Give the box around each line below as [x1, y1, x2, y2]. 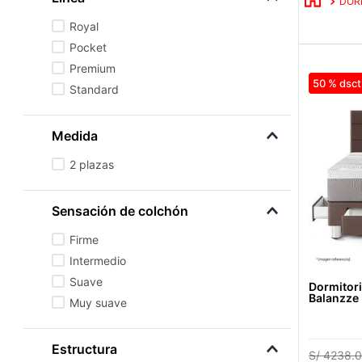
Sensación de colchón [51, 202, 188, 219]
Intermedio [69, 253, 127, 267]
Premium [69, 61, 116, 75]
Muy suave [69, 295, 128, 309]
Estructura [51, 340, 117, 357]
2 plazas [69, 157, 115, 171]
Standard [69, 82, 120, 96]
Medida [51, 127, 98, 144]
